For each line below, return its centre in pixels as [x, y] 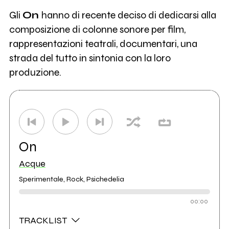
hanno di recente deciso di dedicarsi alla [127, 15]
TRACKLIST [44, 221]
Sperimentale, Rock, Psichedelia [71, 179]
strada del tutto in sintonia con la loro [90, 58]
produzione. [35, 73]
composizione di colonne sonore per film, [97, 30]
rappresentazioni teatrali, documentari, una [103, 44]
